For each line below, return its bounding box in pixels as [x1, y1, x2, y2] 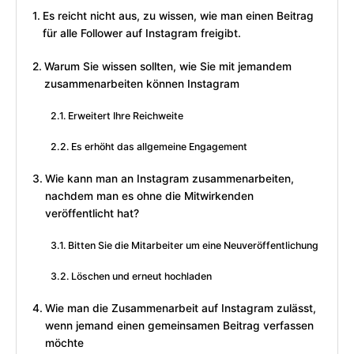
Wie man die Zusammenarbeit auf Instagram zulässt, [44, 302, 316, 315]
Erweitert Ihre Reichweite [68, 110, 184, 122]
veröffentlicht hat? [44, 207, 139, 220]
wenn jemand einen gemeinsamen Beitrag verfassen [44, 319, 314, 333]
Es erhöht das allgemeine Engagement [71, 141, 248, 153]
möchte [44, 337, 84, 350]
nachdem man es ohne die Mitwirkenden [44, 190, 254, 203]
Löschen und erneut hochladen [71, 270, 213, 283]
